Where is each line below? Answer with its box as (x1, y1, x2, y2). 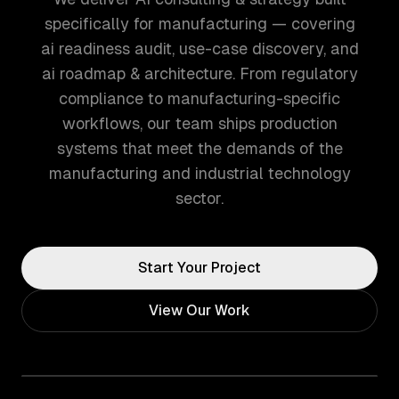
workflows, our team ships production (61, 114, 338, 133)
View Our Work (149, 302, 250, 319)
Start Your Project (138, 259, 261, 276)
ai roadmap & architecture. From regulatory (41, 64, 358, 83)
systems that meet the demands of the (56, 139, 343, 158)
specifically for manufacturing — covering (44, 14, 355, 33)
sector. (175, 189, 224, 208)
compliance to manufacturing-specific (59, 89, 340, 108)
